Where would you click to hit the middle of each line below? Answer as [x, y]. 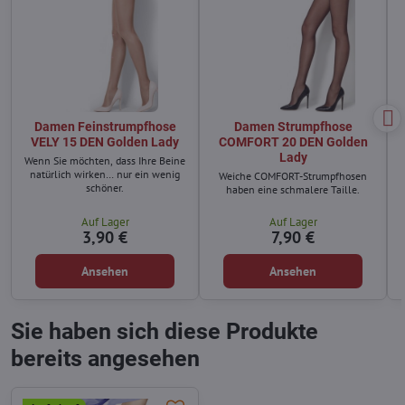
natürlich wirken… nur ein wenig [105, 174]
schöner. [105, 188]
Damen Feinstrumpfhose [105, 127]
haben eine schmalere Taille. [293, 190]
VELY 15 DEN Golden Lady [105, 142]
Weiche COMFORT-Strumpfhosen [293, 176]
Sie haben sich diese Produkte [165, 332]
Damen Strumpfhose [293, 127]
